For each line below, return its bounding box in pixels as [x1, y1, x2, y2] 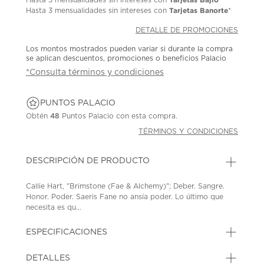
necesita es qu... [26, 203, 82, 211]
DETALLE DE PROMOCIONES [136, 26, 239, 34]
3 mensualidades [48, 6, 107, 14]
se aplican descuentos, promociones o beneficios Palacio [26, 54, 227, 62]
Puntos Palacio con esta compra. [60, 112, 178, 120]
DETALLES [26, 253, 71, 262]
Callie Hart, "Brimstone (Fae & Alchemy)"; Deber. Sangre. [26, 182, 225, 190]
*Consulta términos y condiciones [26, 68, 164, 77]
